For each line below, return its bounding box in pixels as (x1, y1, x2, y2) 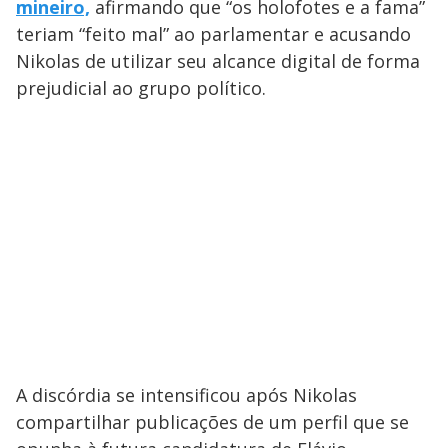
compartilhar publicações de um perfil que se (16, 410, 409, 435)
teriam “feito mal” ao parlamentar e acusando (16, 22, 411, 47)
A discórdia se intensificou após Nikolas (16, 383, 357, 408)
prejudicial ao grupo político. (16, 76, 266, 101)
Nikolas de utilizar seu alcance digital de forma (16, 49, 420, 74)
